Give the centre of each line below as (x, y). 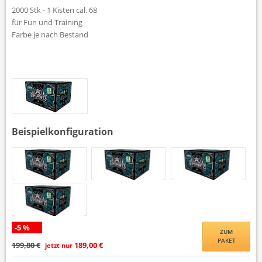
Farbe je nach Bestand (50, 34)
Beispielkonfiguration (63, 131)
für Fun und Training (47, 22)
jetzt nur (59, 245)
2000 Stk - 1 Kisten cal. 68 (54, 10)
